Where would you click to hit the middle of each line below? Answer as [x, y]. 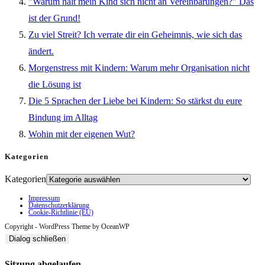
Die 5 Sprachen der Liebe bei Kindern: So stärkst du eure [135, 101]
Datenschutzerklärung [59, 205]
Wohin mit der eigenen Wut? [82, 134]
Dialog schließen [37, 238]
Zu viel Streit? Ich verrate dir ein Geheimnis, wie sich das [135, 34]
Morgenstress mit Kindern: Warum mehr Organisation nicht [139, 67]
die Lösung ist [55, 84]
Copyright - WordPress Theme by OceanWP [67, 226]
